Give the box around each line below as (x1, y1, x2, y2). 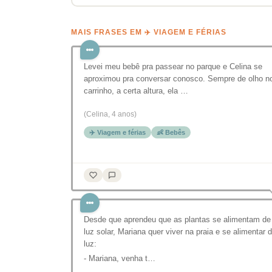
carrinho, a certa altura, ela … (84, 86, 188, 95)
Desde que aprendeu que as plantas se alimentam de (84, 215, 271, 224)
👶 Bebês (157, 129, 185, 136)
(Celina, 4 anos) (84, 110, 137, 118)
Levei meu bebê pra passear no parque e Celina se (84, 62, 262, 71)
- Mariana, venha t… (84, 254, 155, 263)
